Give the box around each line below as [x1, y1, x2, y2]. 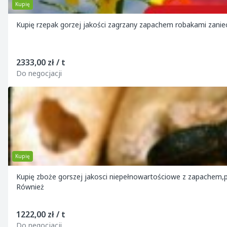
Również [16, 182, 44, 192]
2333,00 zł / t [16, 57, 65, 68]
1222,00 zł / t [16, 209, 65, 220]
